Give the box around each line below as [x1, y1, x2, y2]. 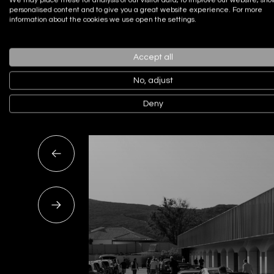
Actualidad [38, 48, 89, 60]
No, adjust [133, 76, 173, 85]
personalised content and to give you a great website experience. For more [9, 6, 262, 14]
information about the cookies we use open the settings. [9, 15, 196, 24]
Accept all [133, 53, 173, 62]
